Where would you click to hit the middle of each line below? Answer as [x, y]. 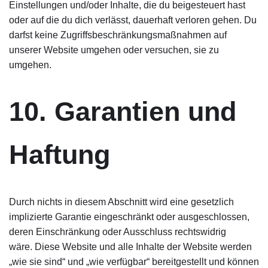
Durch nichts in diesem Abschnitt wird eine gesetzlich [121, 202]
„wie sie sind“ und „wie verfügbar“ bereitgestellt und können [134, 262]
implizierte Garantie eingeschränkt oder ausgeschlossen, [129, 217]
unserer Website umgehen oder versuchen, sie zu [114, 50]
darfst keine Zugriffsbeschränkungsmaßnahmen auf [118, 35]
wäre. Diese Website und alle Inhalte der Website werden [130, 247]
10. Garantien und [123, 112]
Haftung [60, 155]
